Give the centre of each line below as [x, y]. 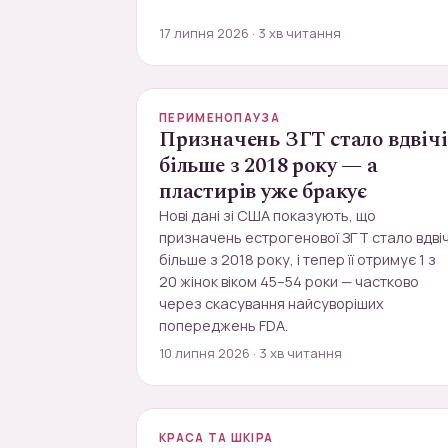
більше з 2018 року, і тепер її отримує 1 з [297, 259]
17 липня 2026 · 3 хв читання [250, 33]
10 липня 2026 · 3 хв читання [250, 353]
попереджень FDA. [223, 325]
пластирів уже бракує [263, 192]
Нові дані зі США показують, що [267, 215]
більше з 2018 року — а [268, 166]
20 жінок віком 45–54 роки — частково [289, 281]
